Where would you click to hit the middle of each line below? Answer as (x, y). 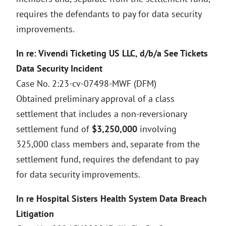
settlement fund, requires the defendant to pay (107, 159)
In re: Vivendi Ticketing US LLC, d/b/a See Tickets (112, 53)
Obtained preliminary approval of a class (95, 99)
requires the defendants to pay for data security (109, 14)
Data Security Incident (59, 68)
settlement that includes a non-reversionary (101, 114)
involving (157, 129)
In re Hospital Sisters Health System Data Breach (111, 199)
